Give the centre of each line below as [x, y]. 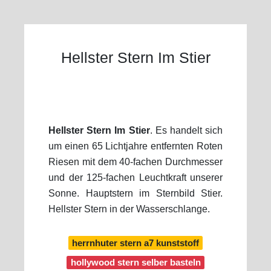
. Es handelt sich [186, 130]
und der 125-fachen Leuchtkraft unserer [135, 178]
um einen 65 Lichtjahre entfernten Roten [135, 146]
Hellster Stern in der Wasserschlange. [129, 209]
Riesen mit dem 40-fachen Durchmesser [135, 162]
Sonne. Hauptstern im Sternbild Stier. [135, 193]
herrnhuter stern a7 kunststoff [135, 243]
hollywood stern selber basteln [135, 263]
